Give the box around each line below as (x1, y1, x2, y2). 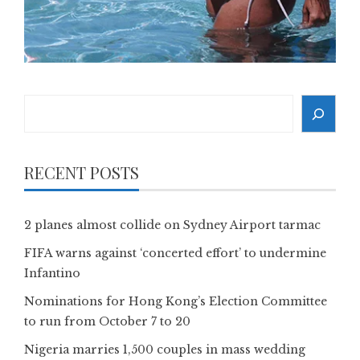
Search (23, 96, 67, 112)
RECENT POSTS (24, 162, 139, 184)
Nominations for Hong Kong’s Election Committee (24, 294, 327, 309)
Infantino (24, 266, 80, 281)
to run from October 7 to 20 (24, 314, 190, 329)
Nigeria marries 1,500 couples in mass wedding (24, 342, 305, 358)
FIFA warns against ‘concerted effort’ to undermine (24, 246, 326, 261)
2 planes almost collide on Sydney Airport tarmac (24, 218, 321, 233)
